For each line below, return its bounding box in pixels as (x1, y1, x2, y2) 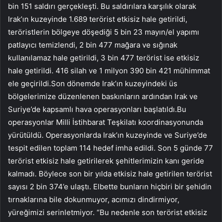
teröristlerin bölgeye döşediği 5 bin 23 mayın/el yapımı (8, 27, 199, 37)
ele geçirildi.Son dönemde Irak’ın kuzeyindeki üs (8, 78, 177, 88)
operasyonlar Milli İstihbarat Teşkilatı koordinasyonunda (8, 117, 203, 127)
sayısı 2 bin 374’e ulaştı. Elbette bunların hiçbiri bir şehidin (8, 181, 212, 191)
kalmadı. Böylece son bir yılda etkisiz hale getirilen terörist (8, 168, 212, 178)
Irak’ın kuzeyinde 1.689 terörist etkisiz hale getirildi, (8, 14, 187, 24)
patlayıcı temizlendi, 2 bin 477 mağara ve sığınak (8, 40, 177, 50)
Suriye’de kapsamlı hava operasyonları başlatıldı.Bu (8, 104, 186, 114)
